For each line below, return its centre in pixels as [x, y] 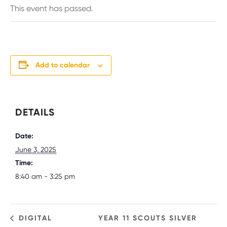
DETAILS [35, 112]
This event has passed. [52, 9]
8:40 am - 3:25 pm [45, 177]
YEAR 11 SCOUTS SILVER [147, 218]
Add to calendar [63, 65]
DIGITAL [34, 218]
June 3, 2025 [36, 150]
